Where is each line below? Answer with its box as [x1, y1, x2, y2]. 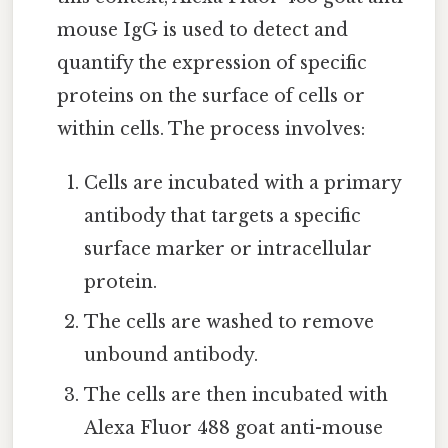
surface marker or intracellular [83, 237, 372, 260]
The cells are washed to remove [83, 310, 374, 333]
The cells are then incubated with [83, 383, 388, 406]
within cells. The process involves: [57, 117, 366, 140]
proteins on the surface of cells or [57, 84, 366, 107]
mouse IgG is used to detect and [57, 18, 349, 41]
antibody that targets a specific [83, 204, 361, 227]
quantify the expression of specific [57, 51, 368, 74]
